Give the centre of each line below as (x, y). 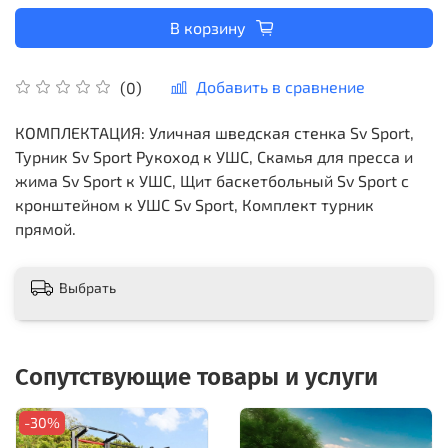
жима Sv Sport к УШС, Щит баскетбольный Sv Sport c (212, 180)
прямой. (45, 228)
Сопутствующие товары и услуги (196, 376)
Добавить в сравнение (280, 86)
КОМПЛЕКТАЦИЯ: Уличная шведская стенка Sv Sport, (214, 132)
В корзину (207, 28)
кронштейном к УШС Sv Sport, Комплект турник (194, 204)
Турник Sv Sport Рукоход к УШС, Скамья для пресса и (214, 156)
